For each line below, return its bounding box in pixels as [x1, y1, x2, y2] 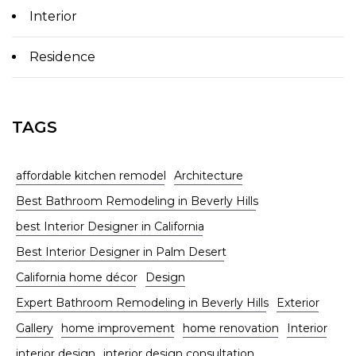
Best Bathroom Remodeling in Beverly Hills [16, 193, 258, 208]
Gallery [16, 320, 53, 335]
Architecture [174, 168, 243, 183]
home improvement [61, 320, 175, 335]
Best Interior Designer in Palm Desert [16, 244, 226, 259]
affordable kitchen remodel [16, 168, 166, 183]
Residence [29, 48, 95, 64]
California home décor [16, 269, 137, 284]
